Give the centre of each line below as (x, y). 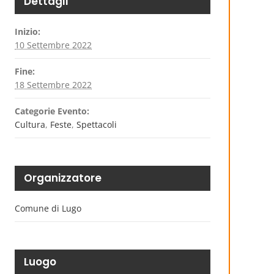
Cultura (30, 124)
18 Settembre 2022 (53, 85)
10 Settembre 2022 (53, 45)
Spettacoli (97, 124)
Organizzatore (63, 178)
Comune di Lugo (48, 208)
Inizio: (28, 31)
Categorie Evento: (52, 111)
